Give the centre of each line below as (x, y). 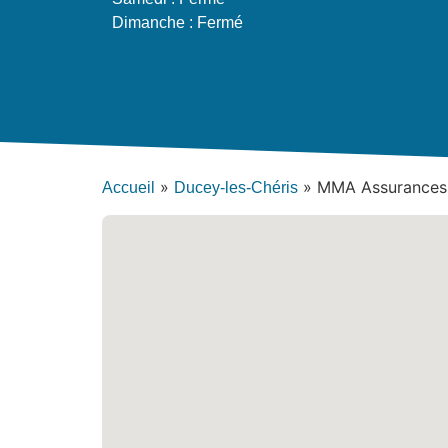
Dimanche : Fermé (177, 22)
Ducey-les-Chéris (236, 188)
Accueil (128, 188)
